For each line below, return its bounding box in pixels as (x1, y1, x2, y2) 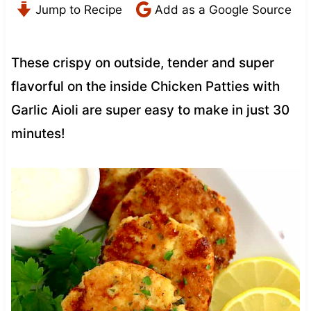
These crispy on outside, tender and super (10, 54, 274, 71)
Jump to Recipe (31, 1, 122, 17)
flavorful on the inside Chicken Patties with (10, 78, 280, 94)
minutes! (10, 125, 65, 142)
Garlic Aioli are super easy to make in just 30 (10, 101, 289, 118)
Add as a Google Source (151, 1, 292, 17)
